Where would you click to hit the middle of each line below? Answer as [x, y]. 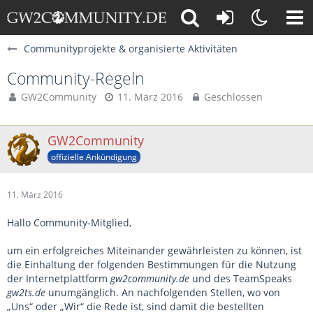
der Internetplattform [59, 278]
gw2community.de [150, 278]
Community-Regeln [76, 78]
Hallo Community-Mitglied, [69, 223]
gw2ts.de [26, 292]
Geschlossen [232, 97]
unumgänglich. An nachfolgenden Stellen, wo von [163, 292]
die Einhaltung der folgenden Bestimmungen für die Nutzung [152, 264]
